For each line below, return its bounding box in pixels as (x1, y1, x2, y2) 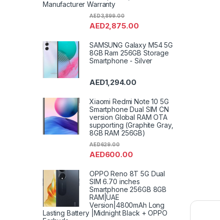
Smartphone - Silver (89, 56, 153, 65)
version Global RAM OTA (89, 113, 167, 122)
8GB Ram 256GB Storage (89, 48, 169, 57)
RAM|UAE (89, 193, 120, 202)
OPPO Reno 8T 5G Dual (89, 169, 165, 178)
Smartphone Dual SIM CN (89, 105, 169, 114)
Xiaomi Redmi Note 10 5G (89, 97, 169, 106)
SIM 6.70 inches (89, 177, 140, 186)
